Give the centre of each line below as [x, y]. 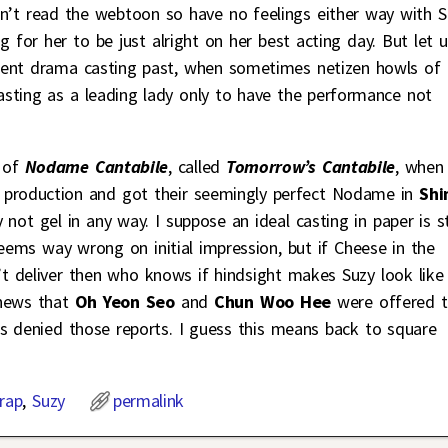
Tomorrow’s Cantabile [310, 167]
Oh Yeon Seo [124, 302]
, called [197, 167]
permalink [148, 401]
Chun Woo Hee [269, 302]
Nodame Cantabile [96, 167]
